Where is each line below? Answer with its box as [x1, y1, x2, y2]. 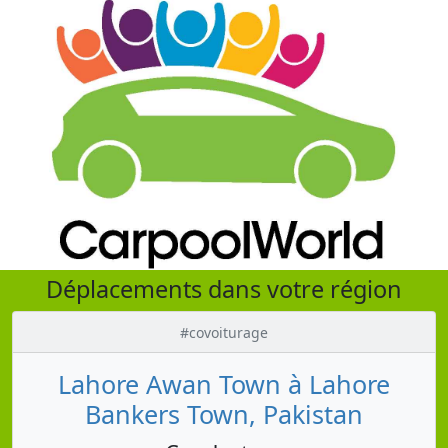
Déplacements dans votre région [46, 272, 402, 305]
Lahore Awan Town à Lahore [58, 366, 390, 401]
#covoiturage [180, 322, 268, 342]
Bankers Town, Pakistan [85, 396, 363, 431]
